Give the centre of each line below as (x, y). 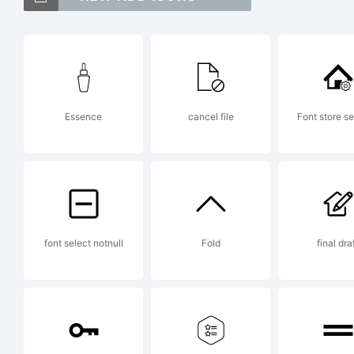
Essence (83, 117)
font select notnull (83, 243)
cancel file (211, 117)
